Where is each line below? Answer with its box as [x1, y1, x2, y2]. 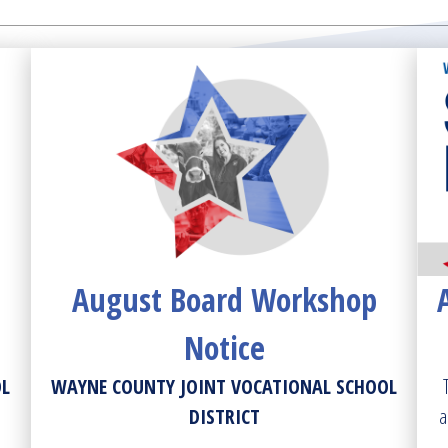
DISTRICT [188, 403, 260, 430]
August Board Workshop [71, 278, 377, 321]
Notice [183, 326, 265, 369]
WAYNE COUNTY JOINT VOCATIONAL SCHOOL [51, 373, 397, 400]
